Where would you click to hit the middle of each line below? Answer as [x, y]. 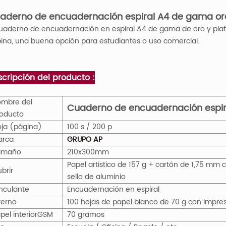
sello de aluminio [96, 177]
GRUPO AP [84, 139]
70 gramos [86, 214]
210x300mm [88, 152]
